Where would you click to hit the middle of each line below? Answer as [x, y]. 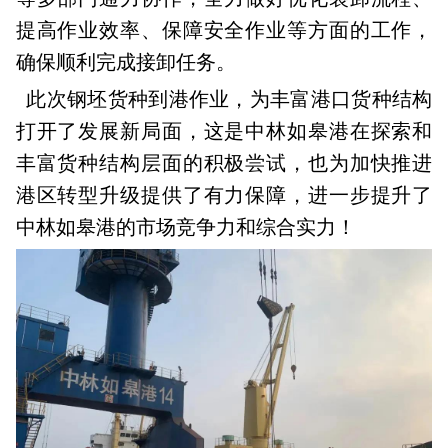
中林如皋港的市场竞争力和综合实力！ [185, 227]
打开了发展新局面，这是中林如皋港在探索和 [224, 131]
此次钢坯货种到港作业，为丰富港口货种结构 [224, 99]
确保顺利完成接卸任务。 [143, 62]
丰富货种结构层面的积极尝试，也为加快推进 [224, 163]
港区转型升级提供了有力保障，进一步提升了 [224, 195]
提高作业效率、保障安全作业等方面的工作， [224, 30]
